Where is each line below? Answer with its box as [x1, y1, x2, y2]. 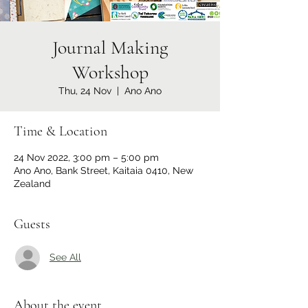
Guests [14, 215, 50, 232]
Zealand [14, 177, 51, 189]
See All [49, 252, 81, 263]
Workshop [71, 60, 148, 84]
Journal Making [52, 35, 168, 59]
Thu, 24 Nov [58, 85, 111, 96]
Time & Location [14, 122, 107, 140]
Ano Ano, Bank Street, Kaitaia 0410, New [14, 164, 193, 176]
